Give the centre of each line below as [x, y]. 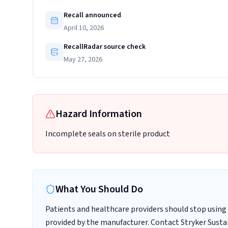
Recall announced [92, 15]
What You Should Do [99, 189]
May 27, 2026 [83, 60]
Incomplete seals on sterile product [108, 134]
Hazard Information [99, 114]
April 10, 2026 [84, 28]
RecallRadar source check [105, 47]
